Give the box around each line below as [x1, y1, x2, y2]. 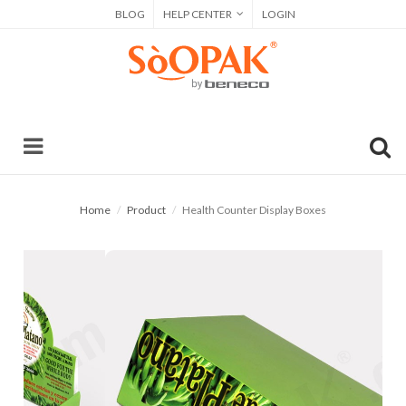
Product [127, 203, 166, 217]
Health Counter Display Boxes [182, 203, 326, 217]
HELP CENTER [162, 7, 232, 21]
